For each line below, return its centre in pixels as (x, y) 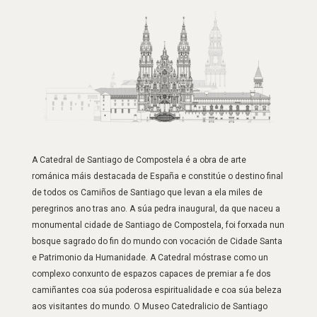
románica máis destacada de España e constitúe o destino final (157, 177)
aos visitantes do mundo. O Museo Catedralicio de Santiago (149, 307)
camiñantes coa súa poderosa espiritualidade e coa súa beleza (156, 290)
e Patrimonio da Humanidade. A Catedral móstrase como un (150, 258)
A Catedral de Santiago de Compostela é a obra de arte (139, 160)
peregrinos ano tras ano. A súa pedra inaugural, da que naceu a (156, 209)
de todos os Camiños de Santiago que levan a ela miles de (147, 193)
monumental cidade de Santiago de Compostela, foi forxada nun (158, 225)
